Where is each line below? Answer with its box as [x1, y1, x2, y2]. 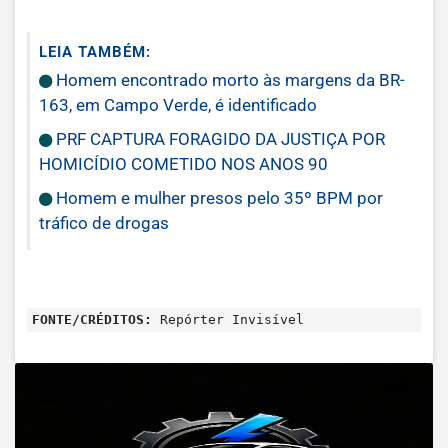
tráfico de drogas [39, 213, 169, 234]
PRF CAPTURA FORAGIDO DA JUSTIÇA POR [52, 129, 385, 150]
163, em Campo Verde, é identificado [39, 95, 317, 116]
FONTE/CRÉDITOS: [32, 311, 152, 327]
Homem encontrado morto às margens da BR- [52, 70, 405, 91]
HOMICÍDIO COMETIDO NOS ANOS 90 [39, 154, 328, 175]
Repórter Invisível [152, 311, 304, 327]
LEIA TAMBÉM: [39, 43, 151, 62]
